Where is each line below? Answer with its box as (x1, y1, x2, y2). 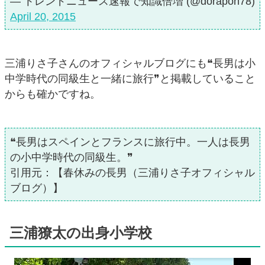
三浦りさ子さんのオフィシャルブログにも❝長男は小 (5, 57, 256, 70)
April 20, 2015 (10, 11, 76, 23)
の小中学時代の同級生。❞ (10, 151, 133, 164)
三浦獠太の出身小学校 (9, 225, 152, 241)
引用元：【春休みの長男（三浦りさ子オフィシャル (10, 167, 255, 179)
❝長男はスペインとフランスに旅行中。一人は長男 (10, 136, 250, 148)
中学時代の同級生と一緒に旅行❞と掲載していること (5, 73, 256, 85)
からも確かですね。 (5, 88, 101, 101)
